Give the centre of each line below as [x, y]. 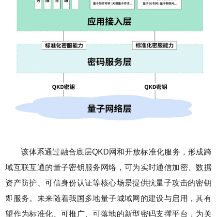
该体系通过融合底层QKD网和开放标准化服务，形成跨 [116, 152]
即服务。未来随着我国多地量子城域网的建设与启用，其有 [108, 199]
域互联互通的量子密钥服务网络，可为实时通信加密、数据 [108, 168]
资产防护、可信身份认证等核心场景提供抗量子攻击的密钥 [108, 183]
